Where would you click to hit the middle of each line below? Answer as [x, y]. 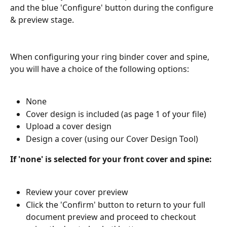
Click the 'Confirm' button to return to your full [117, 204]
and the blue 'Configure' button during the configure [113, 8]
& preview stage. [42, 20]
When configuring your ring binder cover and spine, [111, 56]
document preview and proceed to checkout [112, 217]
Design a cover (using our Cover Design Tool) [112, 139]
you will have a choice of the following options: [100, 69]
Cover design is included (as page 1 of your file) [116, 114]
